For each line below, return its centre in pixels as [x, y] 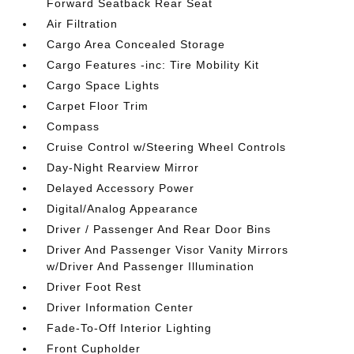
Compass [73, 126]
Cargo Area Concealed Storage [136, 44]
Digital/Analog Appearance [123, 208]
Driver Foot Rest [94, 286]
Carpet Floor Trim [98, 105]
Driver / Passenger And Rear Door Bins [159, 229]
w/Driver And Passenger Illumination [151, 266]
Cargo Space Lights [104, 85]
